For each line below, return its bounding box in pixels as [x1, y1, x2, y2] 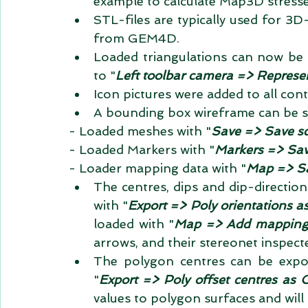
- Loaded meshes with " [69, 124, 211, 138]
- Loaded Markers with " [69, 142, 214, 157]
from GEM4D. [93, 31, 186, 45]
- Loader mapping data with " [69, 161, 246, 175]
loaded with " [93, 217, 175, 231]
